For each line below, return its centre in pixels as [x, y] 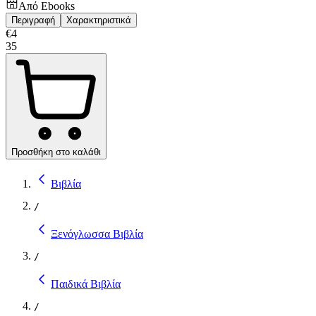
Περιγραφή [33, 20]
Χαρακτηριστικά [99, 20]
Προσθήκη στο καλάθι [56, 152]
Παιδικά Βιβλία [86, 284]
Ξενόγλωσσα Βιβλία [97, 233]
